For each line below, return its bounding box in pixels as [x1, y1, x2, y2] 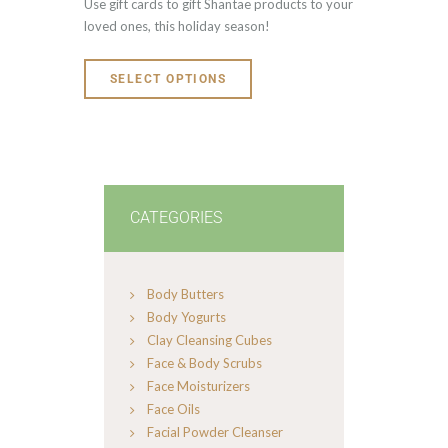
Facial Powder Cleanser [147, 423, 283, 440]
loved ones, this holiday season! [84, 17, 270, 34]
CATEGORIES [130, 208, 222, 227]
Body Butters [147, 285, 224, 302]
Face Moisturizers [147, 377, 250, 394]
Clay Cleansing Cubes [147, 331, 272, 348]
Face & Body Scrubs [147, 354, 262, 371]
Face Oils [147, 400, 200, 417]
